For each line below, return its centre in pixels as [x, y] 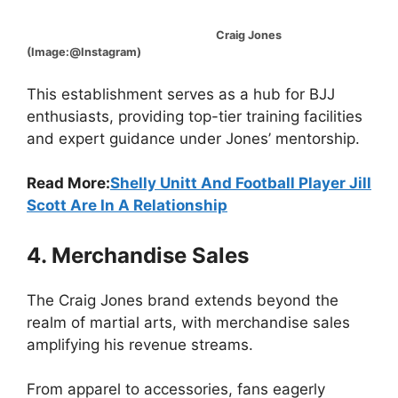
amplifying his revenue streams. [140, 344]
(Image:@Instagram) [84, 52]
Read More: [68, 183]
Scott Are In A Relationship [127, 205]
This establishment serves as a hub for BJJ [181, 94]
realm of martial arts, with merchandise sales [188, 322]
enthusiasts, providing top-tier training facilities [195, 116]
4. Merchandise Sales [138, 255]
